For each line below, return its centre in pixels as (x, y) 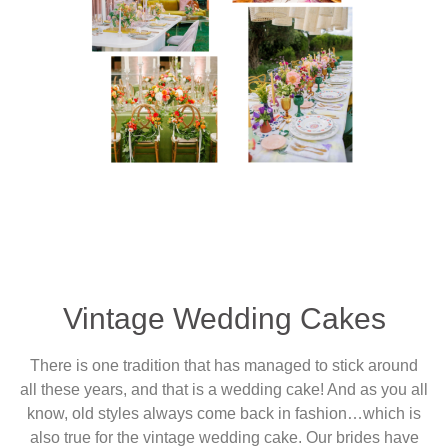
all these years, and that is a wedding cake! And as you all (224, 389)
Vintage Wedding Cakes (224, 318)
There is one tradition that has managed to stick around (224, 365)
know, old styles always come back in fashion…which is (224, 413)
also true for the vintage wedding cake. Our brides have (224, 437)
